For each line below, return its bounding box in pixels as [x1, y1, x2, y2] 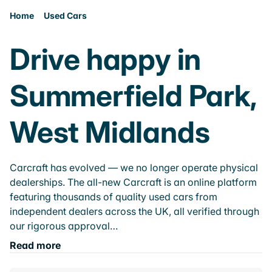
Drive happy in [10, 41, 202, 77]
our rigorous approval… [10, 220, 118, 232]
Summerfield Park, [10, 78, 257, 114]
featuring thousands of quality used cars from [10, 191, 217, 203]
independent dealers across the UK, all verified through [10, 205, 259, 217]
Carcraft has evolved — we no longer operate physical [10, 161, 258, 174]
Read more [10, 239, 61, 251]
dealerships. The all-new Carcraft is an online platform [10, 176, 257, 188]
